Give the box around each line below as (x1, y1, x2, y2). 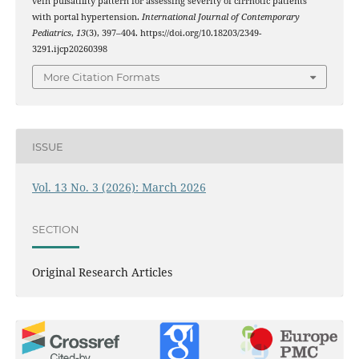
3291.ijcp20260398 (31, 42, 107, 54)
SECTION (31, 222, 79, 236)
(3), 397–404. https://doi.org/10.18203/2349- (85, 26, 261, 38)
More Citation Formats (43, 71, 159, 84)
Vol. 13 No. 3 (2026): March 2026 (31, 179, 206, 196)
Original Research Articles (31, 264, 172, 280)
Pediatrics (31, 26, 71, 38)
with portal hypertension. (31, 10, 142, 22)
